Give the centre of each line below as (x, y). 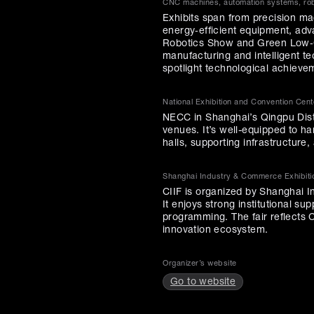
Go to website (203, 282)
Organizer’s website (200, 264)
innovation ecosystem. (216, 230)
